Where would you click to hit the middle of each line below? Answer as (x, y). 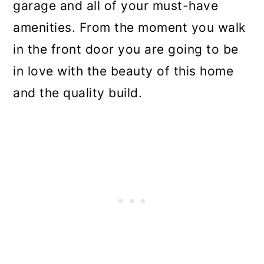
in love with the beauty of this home (123, 71)
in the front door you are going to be (126, 49)
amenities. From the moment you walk (129, 28)
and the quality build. (78, 93)
